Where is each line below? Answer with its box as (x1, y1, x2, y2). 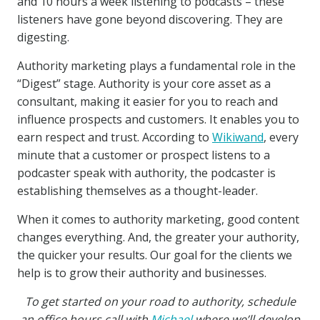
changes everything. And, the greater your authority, (17, 229, 299, 245)
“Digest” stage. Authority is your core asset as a (17, 76, 271, 91)
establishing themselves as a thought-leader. (17, 183, 258, 199)
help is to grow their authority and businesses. (17, 265, 266, 281)
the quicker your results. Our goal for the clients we (17, 247, 292, 263)
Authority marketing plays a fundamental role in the (17, 58, 296, 74)
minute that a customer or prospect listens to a (17, 147, 270, 163)
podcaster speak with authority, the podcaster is (17, 165, 276, 181)
